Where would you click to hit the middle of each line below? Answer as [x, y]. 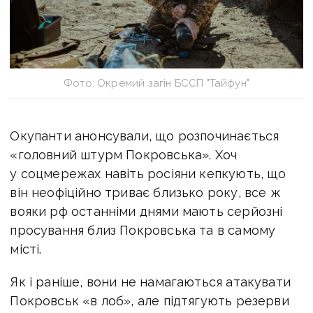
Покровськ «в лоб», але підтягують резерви [150, 300]
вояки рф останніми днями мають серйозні [146, 211]
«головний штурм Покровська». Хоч [124, 154]
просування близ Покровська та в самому [143, 230]
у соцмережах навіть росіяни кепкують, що [148, 173]
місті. [26, 249]
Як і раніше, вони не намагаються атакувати [150, 282]
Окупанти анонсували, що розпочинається [145, 136]
